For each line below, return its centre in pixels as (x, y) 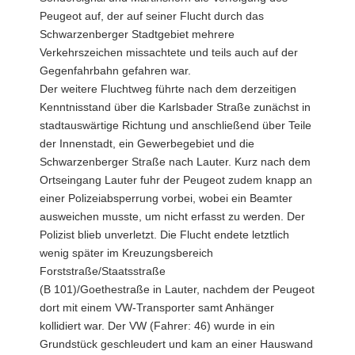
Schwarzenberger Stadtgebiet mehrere (137, 34)
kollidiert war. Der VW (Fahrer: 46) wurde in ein (157, 325)
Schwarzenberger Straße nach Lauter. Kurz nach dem (175, 161)
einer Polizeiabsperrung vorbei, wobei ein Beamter (166, 198)
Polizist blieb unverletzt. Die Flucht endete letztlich (164, 234)
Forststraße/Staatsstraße (103, 271)
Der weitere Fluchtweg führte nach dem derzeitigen (168, 88)
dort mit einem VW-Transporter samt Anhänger (157, 307)
